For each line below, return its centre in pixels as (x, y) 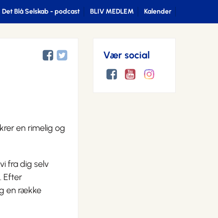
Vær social (127, 55)
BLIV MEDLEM (112, 11)
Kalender (158, 11)
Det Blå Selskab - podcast (41, 11)
